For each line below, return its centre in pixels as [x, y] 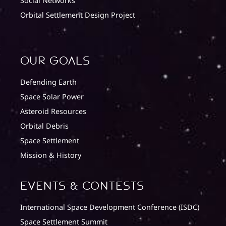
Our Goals [55, 61]
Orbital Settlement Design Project [78, 15]
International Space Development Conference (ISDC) [110, 207]
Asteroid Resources [53, 111]
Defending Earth [48, 82]
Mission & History [51, 155]
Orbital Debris [44, 126]
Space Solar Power [52, 97]
